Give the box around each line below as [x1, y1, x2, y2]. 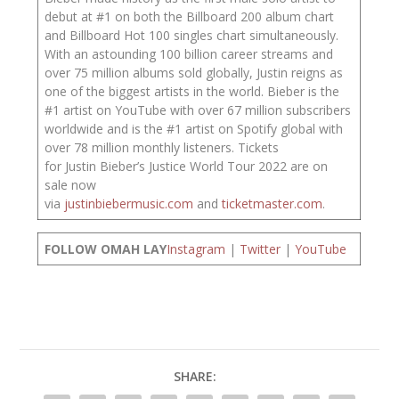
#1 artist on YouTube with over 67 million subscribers [45, 102, 352, 119]
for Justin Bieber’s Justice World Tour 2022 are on [45, 158, 329, 175]
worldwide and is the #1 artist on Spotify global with [45, 120, 344, 138]
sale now [45, 176, 97, 194]
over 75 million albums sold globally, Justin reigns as [45, 64, 344, 82]
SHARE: [174, 368, 216, 386]
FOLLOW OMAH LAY [45, 240, 167, 258]
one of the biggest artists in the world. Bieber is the [45, 83, 340, 101]
